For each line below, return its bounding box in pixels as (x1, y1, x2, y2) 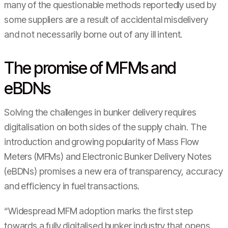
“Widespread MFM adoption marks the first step (4, 206, 193, 216)
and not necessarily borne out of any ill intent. (4, 29, 185, 40)
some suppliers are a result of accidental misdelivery (4, 14, 208, 25)
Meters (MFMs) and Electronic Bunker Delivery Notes (4, 151, 212, 162)
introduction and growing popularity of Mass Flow (4, 136, 199, 147)
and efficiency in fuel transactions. (4, 181, 142, 191)
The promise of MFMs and (4, 58, 176, 78)
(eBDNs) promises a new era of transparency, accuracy (4, 166, 223, 177)
